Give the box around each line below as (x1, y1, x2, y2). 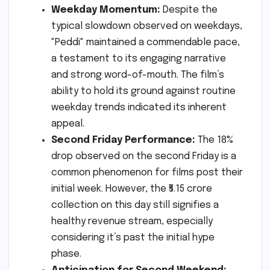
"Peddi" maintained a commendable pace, (51, 37, 240, 48)
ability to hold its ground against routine (51, 86, 236, 96)
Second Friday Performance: (51, 134, 195, 145)
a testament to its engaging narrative (51, 53, 226, 64)
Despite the (160, 4, 218, 15)
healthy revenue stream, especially (51, 216, 213, 227)
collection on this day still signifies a (51, 199, 219, 210)
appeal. (51, 118, 84, 129)
